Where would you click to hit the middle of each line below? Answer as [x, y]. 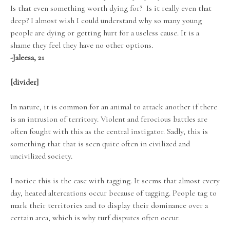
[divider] [24, 82]
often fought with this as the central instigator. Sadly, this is [109, 132]
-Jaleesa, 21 [27, 58]
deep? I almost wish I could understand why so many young [106, 21]
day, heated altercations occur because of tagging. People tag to [113, 193]
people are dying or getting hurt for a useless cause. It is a [105, 33]
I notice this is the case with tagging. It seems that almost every [115, 181]
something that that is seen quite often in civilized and [100, 144]
